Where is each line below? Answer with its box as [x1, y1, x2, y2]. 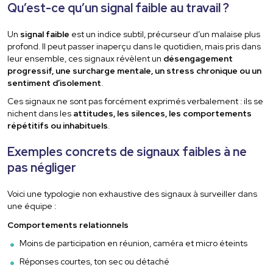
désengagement [163, 53, 233, 64]
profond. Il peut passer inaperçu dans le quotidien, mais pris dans [7, 41, 261, 52]
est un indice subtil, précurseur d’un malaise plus [69, 29, 261, 40]
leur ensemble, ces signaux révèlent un [7, 53, 164, 64]
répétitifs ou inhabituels [7, 120, 108, 132]
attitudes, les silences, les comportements [73, 108, 252, 119]
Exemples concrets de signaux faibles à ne [7, 144, 247, 160]
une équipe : [7, 200, 57, 212]
